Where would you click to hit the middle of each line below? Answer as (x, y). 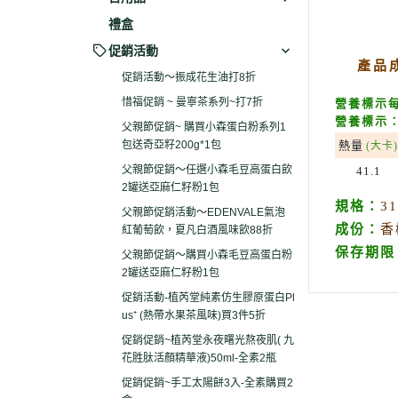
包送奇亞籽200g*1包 (171, 145)
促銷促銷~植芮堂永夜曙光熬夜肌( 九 (208, 340)
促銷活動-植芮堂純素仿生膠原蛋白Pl (208, 298)
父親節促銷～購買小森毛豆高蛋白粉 (207, 255)
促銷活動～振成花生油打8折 (189, 77)
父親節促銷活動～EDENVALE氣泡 (203, 212)
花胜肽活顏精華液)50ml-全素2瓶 (199, 358)
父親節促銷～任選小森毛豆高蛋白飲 (207, 170)
